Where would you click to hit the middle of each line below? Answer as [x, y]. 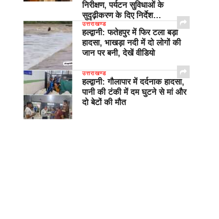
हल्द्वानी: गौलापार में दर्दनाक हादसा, [133, 82]
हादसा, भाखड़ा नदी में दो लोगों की [131, 43]
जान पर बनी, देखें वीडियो [119, 53]
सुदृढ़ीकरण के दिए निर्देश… [122, 16]
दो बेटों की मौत [104, 103]
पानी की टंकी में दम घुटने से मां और [134, 92]
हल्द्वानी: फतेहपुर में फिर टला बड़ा [130, 33]
